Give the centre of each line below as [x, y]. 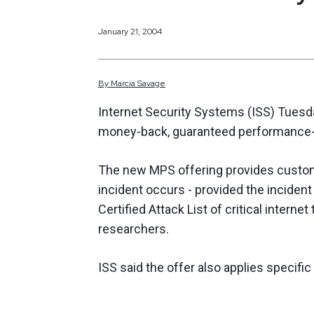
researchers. [134, 229]
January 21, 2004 [130, 31]
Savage [151, 84]
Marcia [123, 84]
